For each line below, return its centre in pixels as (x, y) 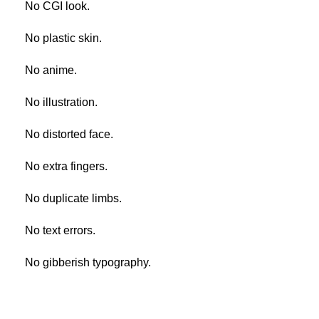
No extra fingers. (66, 166)
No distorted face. (69, 134)
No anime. (51, 70)
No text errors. (60, 230)
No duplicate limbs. (73, 198)
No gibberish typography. (88, 262)
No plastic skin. (63, 38)
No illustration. (61, 102)
